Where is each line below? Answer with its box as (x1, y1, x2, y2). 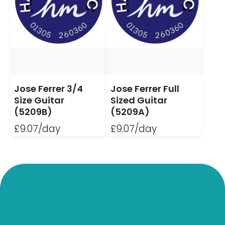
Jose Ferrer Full (110, 82, 179, 95)
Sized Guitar (110, 94, 167, 107)
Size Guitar (14, 94, 64, 107)
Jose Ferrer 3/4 (14, 82, 83, 95)
